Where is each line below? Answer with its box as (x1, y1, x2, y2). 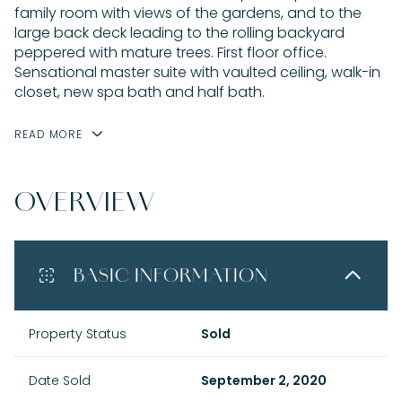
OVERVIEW (14, 185, 155, 217)
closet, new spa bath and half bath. (14, 82, 265, 102)
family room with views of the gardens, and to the (14, 3, 362, 23)
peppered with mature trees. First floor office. (14, 42, 327, 63)
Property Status (29, 324, 127, 343)
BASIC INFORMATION (74, 263, 268, 286)
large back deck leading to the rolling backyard (14, 22, 345, 43)
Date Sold (29, 371, 91, 389)
